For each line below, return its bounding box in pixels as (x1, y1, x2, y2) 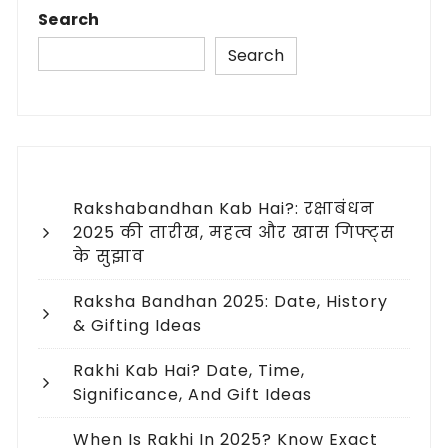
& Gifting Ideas (73, 314, 203, 338)
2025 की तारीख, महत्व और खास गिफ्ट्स (73, 221, 396, 245)
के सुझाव (73, 245, 146, 269)
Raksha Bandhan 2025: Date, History (73, 290, 389, 314)
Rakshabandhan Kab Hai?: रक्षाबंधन (73, 197, 376, 221)
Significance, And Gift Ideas (73, 383, 313, 407)
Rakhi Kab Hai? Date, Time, (73, 359, 306, 383)
